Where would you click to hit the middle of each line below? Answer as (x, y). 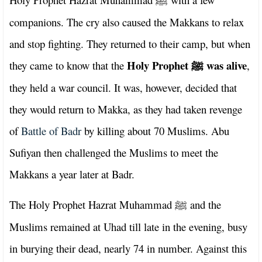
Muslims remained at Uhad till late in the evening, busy (128, 226)
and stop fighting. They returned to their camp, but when (130, 43)
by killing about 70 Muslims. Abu (155, 130)
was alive (225, 65)
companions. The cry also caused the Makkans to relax (127, 22)
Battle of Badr (51, 130)
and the (204, 204)
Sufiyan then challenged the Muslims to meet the (114, 152)
